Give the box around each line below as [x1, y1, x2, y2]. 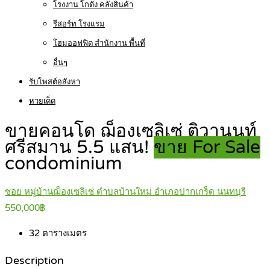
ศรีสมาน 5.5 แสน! [5, 136, 154, 159]
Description [5, 254, 64, 267]
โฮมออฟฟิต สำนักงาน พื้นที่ [53, 39, 145, 48]
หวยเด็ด [29, 96, 55, 106]
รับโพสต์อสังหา [29, 77, 80, 87]
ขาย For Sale [154, 136, 260, 159]
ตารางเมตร [40, 228, 87, 239]
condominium [5, 152, 122, 175]
